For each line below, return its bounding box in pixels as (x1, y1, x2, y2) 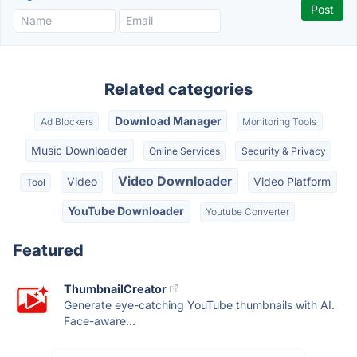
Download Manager (114, 114, 222, 128)
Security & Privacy (241, 144, 326, 157)
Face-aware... (64, 313, 135, 328)
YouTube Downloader (68, 204, 185, 218)
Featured (13, 240, 84, 260)
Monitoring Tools (242, 116, 317, 128)
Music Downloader (31, 143, 128, 157)
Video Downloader (118, 172, 233, 189)
